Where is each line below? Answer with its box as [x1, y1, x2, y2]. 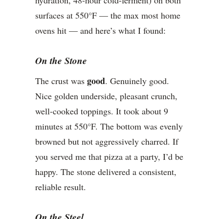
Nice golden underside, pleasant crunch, [35, 90, 177, 102]
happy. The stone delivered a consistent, [35, 166, 176, 178]
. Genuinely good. [105, 75, 169, 87]
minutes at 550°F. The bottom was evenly [35, 120, 183, 132]
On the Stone [35, 54, 87, 67]
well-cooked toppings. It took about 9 [35, 105, 168, 117]
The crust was [35, 75, 87, 87]
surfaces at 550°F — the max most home [35, 9, 180, 22]
